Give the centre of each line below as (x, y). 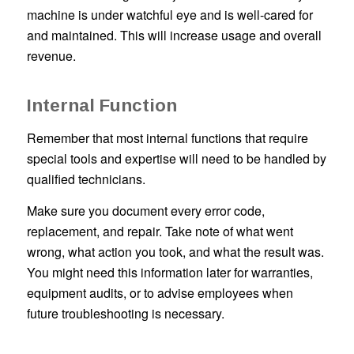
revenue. (51, 56)
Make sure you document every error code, (145, 210)
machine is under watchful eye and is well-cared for (169, 15)
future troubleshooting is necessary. (125, 313)
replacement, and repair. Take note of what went (160, 231)
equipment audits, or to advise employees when (160, 292)
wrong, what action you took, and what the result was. (175, 251)
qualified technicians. (87, 179)
